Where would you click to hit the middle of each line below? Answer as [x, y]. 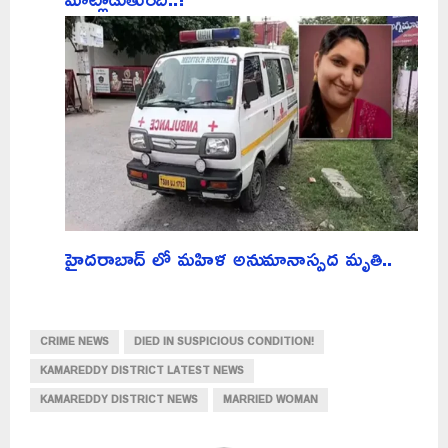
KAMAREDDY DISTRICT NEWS [119, 400]
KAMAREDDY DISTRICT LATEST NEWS [142, 371]
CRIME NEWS [74, 342]
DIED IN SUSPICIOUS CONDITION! [224, 342]
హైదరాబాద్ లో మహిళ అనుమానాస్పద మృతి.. [228, 258]
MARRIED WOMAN [270, 400]
